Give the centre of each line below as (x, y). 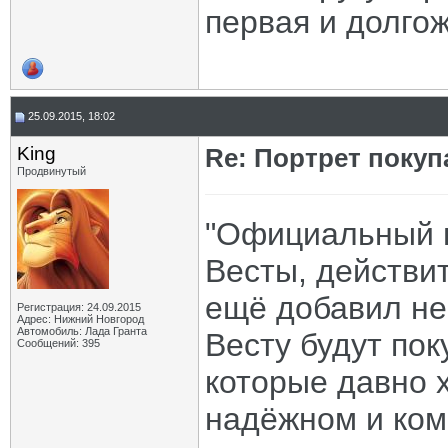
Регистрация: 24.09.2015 (79, 307)
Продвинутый (51, 171)
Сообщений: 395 (58, 343)
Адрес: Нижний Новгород (80, 319)
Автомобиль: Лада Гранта (82, 331)
